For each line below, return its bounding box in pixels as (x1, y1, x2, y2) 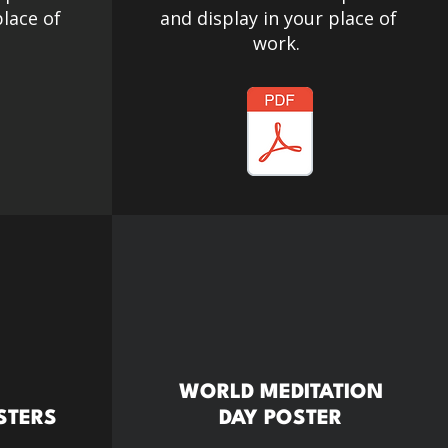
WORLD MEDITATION (178, 383, 383, 403)
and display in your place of (160, 6, 397, 30)
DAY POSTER (219, 409, 342, 429)
